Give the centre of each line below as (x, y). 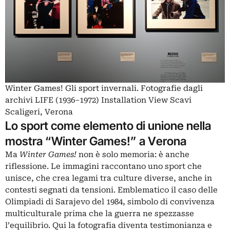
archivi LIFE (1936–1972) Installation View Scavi (98, 100)
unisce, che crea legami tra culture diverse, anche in (109, 178)
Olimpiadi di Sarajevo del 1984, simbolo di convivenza (110, 202)
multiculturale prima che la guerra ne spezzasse (100, 214)
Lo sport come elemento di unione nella (108, 126)
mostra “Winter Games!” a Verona (96, 141)
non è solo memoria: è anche (133, 155)
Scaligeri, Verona (39, 112)
